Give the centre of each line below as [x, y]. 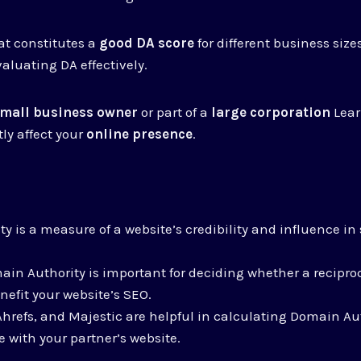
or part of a [175, 112]
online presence [140, 133]
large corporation [271, 112]
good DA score [147, 42]
